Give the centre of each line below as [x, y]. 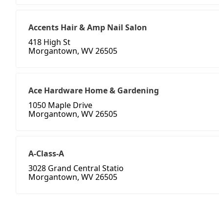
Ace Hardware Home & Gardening [94, 91]
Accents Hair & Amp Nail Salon [88, 28]
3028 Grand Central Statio [76, 168]
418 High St [49, 42]
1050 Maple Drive [60, 105]
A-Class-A [46, 154]
